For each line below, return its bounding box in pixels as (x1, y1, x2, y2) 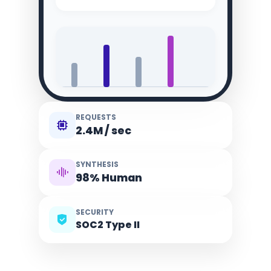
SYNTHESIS (76, 159, 119, 169)
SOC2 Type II (76, 218, 140, 232)
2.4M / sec (76, 123, 131, 138)
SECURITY (76, 207, 114, 217)
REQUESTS (76, 112, 116, 122)
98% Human (76, 171, 142, 185)
